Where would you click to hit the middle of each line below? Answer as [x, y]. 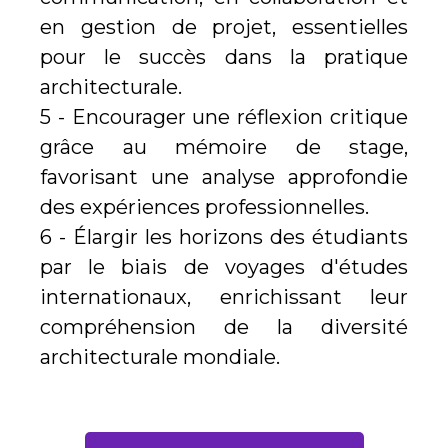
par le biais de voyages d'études [224, 267]
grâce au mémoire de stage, [224, 147]
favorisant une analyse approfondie [224, 177]
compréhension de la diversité [224, 327]
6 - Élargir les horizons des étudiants [224, 237]
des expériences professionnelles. [204, 207]
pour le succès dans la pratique [224, 57]
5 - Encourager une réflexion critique [224, 117]
